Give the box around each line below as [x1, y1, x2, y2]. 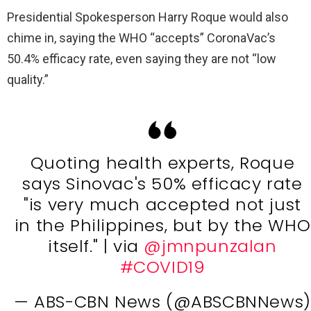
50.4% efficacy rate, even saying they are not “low [7, 51, 276, 66]
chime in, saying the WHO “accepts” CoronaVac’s [7, 30, 276, 45]
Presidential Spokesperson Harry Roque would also [7, 9, 288, 24]
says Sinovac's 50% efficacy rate [22, 171, 303, 195]
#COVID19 [119, 255, 205, 278]
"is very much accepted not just [24, 192, 301, 216]
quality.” [7, 72, 49, 87]
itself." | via [48, 234, 144, 258]
